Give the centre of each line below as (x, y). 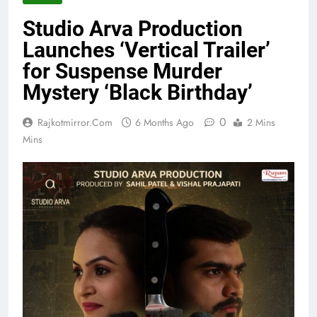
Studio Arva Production (133, 29)
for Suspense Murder (122, 71)
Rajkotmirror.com (75, 123)
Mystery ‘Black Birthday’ (138, 93)
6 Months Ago (165, 123)
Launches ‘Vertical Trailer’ (146, 50)
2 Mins (261, 123)
